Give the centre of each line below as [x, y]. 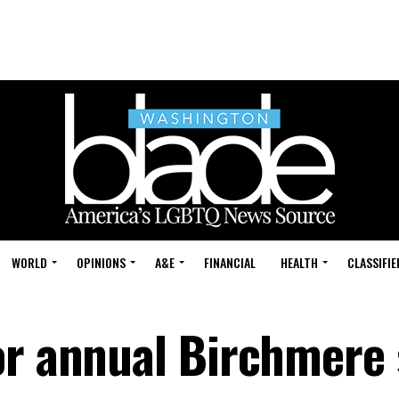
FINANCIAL [230, 262]
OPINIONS [101, 262]
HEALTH [299, 262]
